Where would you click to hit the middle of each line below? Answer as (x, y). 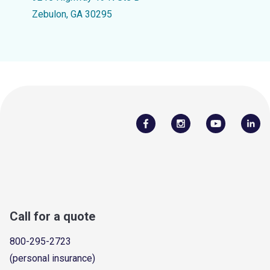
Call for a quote (52, 216)
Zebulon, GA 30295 (72, 14)
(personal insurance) (52, 258)
